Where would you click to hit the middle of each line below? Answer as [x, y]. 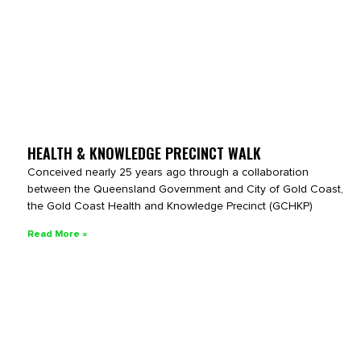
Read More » [57, 234]
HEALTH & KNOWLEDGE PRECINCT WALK [144, 153]
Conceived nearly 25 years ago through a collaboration [168, 172]
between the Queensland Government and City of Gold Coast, [185, 189]
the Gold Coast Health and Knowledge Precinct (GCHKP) [170, 205]
